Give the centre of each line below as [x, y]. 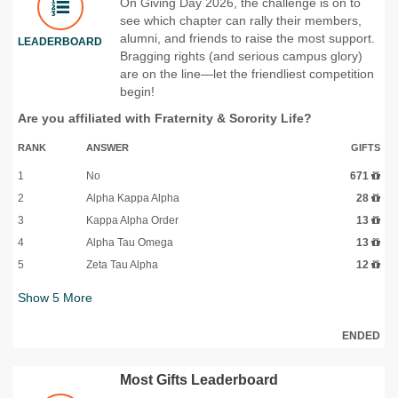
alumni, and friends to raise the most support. [247, 38]
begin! [137, 91]
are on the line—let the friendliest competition [247, 73]
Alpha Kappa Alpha [133, 198]
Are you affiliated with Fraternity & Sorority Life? [165, 118]
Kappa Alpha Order [132, 220]
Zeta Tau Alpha [122, 264]
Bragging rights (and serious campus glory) [241, 56]
